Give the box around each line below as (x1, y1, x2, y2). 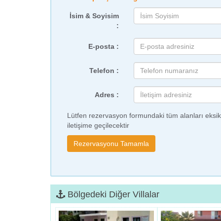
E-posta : (88, 42, 119, 51)
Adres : (94, 91, 119, 99)
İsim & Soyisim (69, 12, 119, 20)
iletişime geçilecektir (67, 121, 129, 130)
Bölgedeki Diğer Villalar (65, 189, 159, 200)
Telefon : (89, 67, 119, 75)
